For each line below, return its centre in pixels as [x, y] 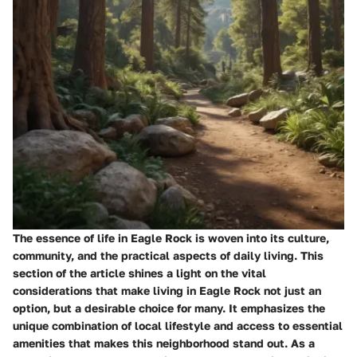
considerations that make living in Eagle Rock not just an [167, 290]
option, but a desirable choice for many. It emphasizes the [169, 308]
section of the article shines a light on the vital [139, 273]
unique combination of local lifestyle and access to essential [178, 325]
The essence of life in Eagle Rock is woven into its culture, [171, 237]
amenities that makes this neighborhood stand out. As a [164, 343]
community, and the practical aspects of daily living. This [168, 255]
